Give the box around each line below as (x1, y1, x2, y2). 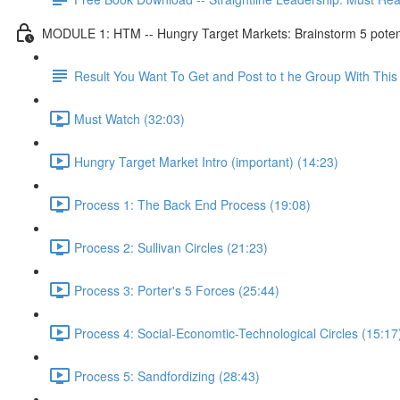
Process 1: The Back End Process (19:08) (74, 195, 311, 213)
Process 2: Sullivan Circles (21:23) (74, 237, 268, 256)
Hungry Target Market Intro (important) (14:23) (74, 152, 338, 171)
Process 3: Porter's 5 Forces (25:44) (74, 280, 279, 299)
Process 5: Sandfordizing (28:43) (74, 366, 260, 385)
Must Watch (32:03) (74, 109, 185, 128)
